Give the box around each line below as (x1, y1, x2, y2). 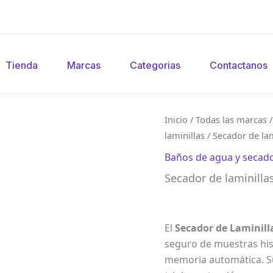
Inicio (165, 113, 188, 126)
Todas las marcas (196, 113, 268, 126)
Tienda (5, 59, 38, 71)
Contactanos (210, 59, 268, 71)
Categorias (130, 59, 180, 71)
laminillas (165, 129, 205, 141)
